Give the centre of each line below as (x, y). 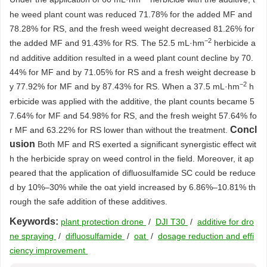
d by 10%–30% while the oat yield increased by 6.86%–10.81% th (133, 187)
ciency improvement (49, 250)
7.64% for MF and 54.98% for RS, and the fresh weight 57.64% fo (133, 116)
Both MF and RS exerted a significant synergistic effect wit (147, 144)
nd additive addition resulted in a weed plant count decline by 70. (131, 58)
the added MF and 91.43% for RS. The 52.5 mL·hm (107, 43)
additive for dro (226, 222)
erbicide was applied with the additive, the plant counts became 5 (132, 101)
